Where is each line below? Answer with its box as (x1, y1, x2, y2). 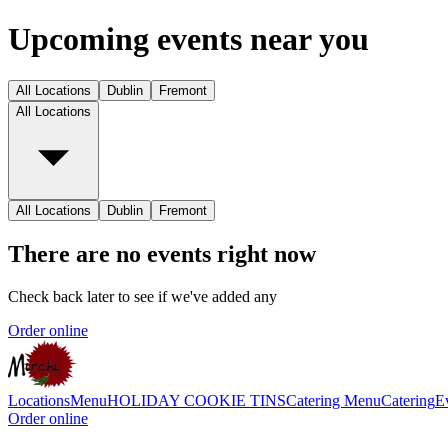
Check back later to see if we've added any (8, 287, 277, 305)
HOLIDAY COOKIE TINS (107, 391, 286, 409)
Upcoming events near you (8, 21, 369, 58)
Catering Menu (286, 391, 381, 409)
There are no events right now (8, 240, 316, 267)
